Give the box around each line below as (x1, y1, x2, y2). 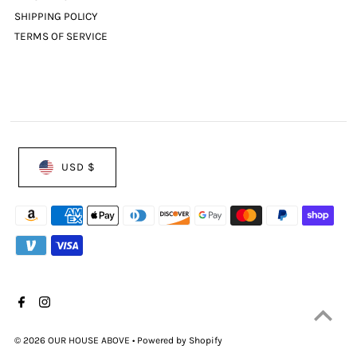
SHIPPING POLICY (14, 10, 98, 22)
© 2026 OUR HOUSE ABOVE (14, 335, 133, 347)
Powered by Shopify (137, 335, 223, 347)
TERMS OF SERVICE (14, 30, 108, 42)
